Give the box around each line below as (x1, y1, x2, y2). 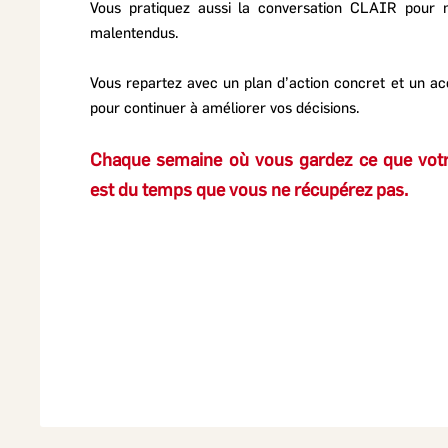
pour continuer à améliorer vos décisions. (90, 98, 360, 116)
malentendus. (90, 23, 179, 41)
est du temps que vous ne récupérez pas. (90, 178, 408, 200)
